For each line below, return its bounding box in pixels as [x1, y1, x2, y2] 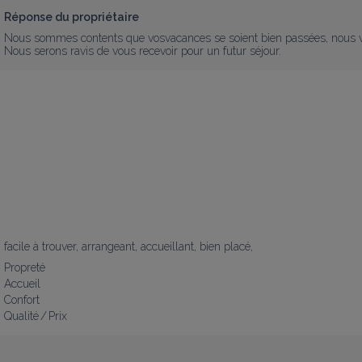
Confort [4, 293, 40, 306]
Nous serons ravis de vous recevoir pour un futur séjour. [4, 44, 281, 57]
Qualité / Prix [4, 309, 67, 322]
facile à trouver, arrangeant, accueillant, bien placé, [4, 239, 253, 253]
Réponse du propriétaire [4, 10, 139, 23]
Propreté [4, 260, 45, 274]
